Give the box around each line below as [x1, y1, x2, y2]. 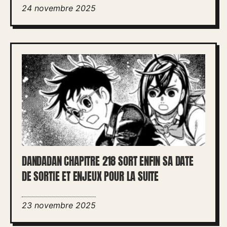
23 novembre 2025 [22, 200, 96, 210]
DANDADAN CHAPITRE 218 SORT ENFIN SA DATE [22, 153, 194, 169]
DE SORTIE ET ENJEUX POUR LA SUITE [22, 168, 159, 184]
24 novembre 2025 [22, 3, 96, 13]
